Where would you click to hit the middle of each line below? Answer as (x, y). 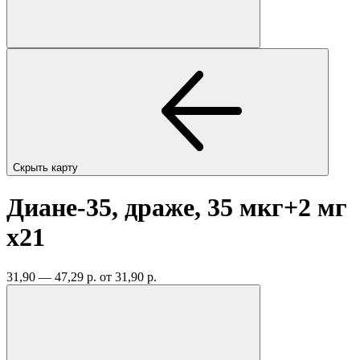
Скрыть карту (47, 167)
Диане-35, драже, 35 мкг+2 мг (177, 208)
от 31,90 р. (128, 276)
